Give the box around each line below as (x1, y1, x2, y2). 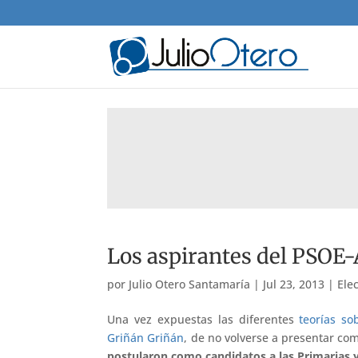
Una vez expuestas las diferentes (107, 312, 300, 328)
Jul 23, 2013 (263, 276, 325, 292)
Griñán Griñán (107, 330, 185, 346)
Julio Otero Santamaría (129, 276, 251, 292)
